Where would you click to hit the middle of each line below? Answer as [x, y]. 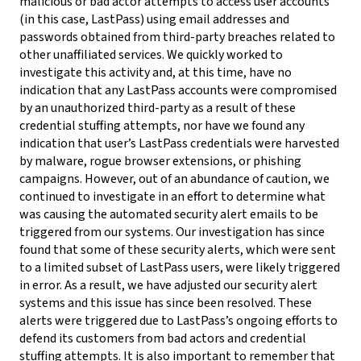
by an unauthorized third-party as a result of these [158, 108]
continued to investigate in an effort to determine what [172, 197]
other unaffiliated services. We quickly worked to [151, 55]
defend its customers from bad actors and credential [163, 339]
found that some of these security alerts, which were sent [178, 250]
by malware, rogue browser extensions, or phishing [160, 162]
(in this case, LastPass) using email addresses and [154, 20]
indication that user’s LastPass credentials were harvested [179, 144]
